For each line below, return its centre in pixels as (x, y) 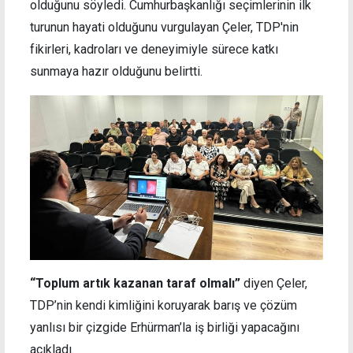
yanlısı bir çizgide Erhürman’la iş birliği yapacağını (165, 328)
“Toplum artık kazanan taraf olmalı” (135, 284)
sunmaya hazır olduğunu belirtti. (116, 71)
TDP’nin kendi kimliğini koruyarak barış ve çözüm (163, 306)
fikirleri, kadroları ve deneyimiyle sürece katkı (154, 49)
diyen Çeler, (274, 284)
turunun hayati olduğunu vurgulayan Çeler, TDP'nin (164, 27)
